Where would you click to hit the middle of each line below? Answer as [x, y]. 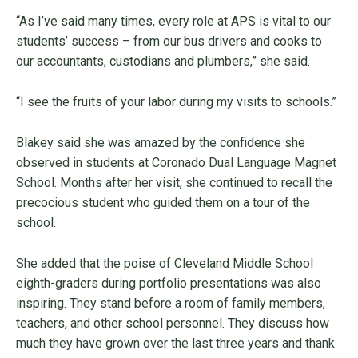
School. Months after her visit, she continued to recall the [174, 183]
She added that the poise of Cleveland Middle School [165, 264]
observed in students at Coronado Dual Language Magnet [176, 163]
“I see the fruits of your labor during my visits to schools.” [176, 102]
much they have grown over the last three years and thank [175, 344]
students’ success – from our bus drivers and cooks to [169, 42]
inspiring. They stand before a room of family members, [171, 304]
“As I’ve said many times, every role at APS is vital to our [173, 22]
